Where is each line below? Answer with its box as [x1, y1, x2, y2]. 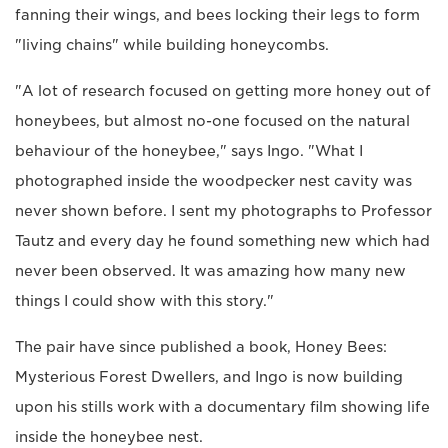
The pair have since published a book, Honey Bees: [15, 338, 387, 355]
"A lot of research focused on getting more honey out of [15, 82, 431, 99]
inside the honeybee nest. [15, 428, 203, 445]
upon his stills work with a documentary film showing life [15, 398, 430, 415]
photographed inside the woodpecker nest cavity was [15, 172, 412, 189]
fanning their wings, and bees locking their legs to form [15, 6, 420, 23]
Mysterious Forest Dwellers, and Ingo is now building [15, 368, 403, 385]
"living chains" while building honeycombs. [15, 36, 329, 53]
